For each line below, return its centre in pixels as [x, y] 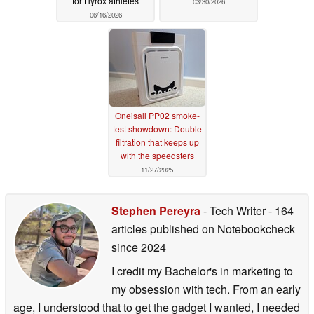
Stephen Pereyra [156, 211]
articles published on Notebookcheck [203, 229]
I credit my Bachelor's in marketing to [202, 271]
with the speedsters [157, 155]
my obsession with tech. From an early [206, 289]
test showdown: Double [157, 128]
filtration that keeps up [157, 142]
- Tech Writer [234, 211]
